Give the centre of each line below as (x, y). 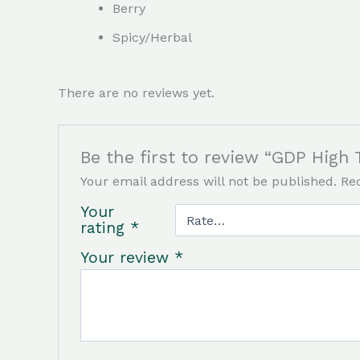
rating (105, 228)
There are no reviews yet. (136, 93)
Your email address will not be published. (208, 182)
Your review (127, 258)
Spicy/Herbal (152, 37)
